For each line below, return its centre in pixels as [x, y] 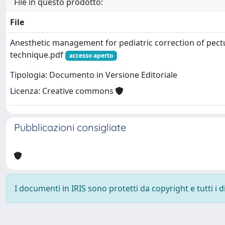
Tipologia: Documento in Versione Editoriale [94, 75]
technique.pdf [38, 55]
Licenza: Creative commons [63, 91]
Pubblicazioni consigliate [70, 127]
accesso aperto [91, 55]
